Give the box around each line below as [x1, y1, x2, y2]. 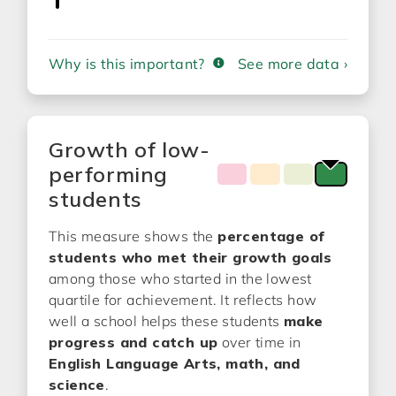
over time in [217, 333, 301, 351]
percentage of [217, 227, 325, 245]
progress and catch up [49, 333, 218, 351]
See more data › [238, 55, 347, 72]
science [49, 376, 105, 393]
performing [49, 161, 168, 187]
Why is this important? [49, 55, 205, 72]
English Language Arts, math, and [49, 354, 301, 372]
